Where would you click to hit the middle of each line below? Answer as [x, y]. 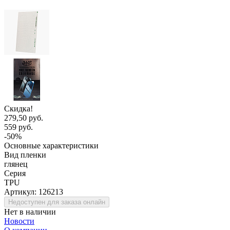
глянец [16, 164]
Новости [19, 221]
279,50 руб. [24, 118]
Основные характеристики [51, 145]
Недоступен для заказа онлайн [57, 202]
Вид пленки [25, 155]
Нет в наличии [30, 212]
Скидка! [18, 108]
